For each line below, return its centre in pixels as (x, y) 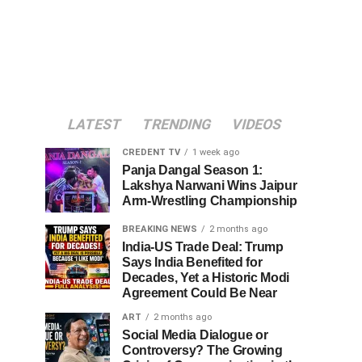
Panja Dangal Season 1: (192, 170)
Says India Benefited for (192, 262)
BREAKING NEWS (160, 229)
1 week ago (216, 152)
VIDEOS (257, 124)
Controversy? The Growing (202, 350)
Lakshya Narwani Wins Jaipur (210, 185)
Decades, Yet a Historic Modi (206, 278)
